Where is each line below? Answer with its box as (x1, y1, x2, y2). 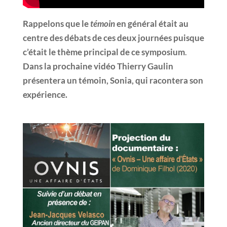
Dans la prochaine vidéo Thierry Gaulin (22, 60, 173, 71)
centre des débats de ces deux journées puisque (22, 32, 204, 43)
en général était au (115, 18, 188, 29)
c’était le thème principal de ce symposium (22, 46, 185, 57)
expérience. (22, 89, 67, 100)
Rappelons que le (22, 18, 90, 29)
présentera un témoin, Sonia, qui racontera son (22, 74, 203, 86)
